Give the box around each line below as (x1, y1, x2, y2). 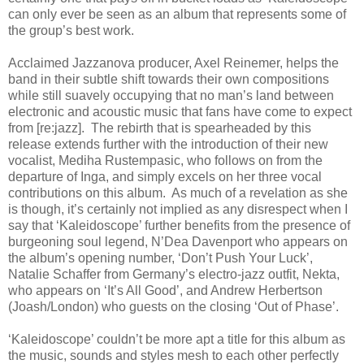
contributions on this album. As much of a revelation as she (8, 186, 348, 201)
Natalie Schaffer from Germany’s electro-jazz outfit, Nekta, (8, 267, 340, 282)
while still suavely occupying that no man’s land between (8, 89, 334, 103)
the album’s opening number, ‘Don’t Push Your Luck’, (8, 251, 313, 266)
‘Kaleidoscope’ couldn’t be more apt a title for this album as (8, 332, 345, 347)
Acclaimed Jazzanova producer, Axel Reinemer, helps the (8, 56, 339, 71)
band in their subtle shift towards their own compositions (8, 72, 329, 87)
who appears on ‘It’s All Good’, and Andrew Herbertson (8, 284, 323, 298)
